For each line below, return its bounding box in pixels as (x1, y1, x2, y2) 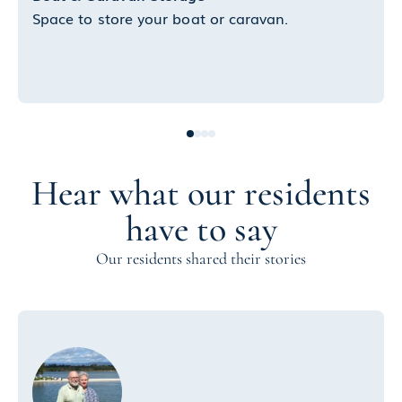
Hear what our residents (31, 171, 371, 215)
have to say (125, 207, 277, 251)
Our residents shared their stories (96, 249, 306, 269)
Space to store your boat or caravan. (32, 7, 289, 30)
